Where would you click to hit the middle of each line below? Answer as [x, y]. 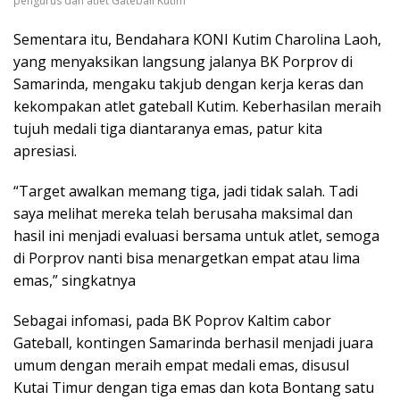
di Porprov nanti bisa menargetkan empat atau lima [187, 258]
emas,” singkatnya [75, 280]
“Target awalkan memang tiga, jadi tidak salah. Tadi [186, 191]
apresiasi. [45, 150]
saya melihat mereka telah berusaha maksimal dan [183, 213]
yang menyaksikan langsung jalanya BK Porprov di [183, 61]
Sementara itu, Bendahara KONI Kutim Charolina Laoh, [197, 39]
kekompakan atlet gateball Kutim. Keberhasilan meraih [197, 106]
